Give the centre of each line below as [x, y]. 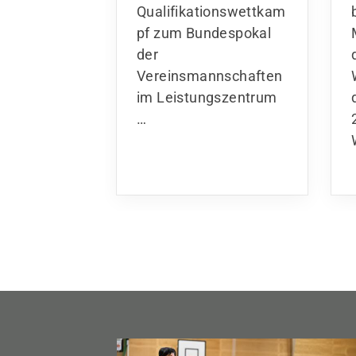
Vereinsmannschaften [210, 75]
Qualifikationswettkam [211, 11]
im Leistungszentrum [207, 97]
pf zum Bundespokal [204, 33]
